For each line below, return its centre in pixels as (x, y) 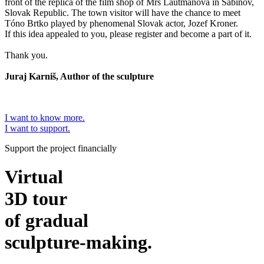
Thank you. (26, 55)
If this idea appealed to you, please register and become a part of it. (128, 34)
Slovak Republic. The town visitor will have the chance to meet (123, 12)
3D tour (36, 199)
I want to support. (37, 128)
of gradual (47, 221)
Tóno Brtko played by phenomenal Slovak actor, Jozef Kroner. (121, 23)
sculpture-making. (78, 242)
